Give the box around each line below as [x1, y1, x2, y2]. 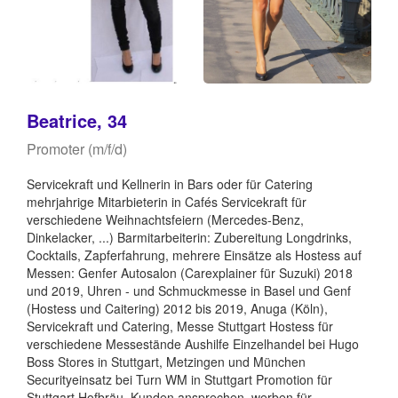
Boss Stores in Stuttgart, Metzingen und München [27, 352, 306, 370]
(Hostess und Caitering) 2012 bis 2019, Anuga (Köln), [27, 298, 328, 317]
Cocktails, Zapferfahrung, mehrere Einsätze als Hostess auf [27, 245, 362, 264]
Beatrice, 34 [27, 107, 127, 133]
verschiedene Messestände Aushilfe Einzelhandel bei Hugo [27, 334, 359, 353]
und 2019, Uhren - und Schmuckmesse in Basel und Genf [27, 281, 351, 299]
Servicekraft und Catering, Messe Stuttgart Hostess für [27, 316, 333, 335]
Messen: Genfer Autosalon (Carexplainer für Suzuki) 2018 [27, 263, 353, 282]
